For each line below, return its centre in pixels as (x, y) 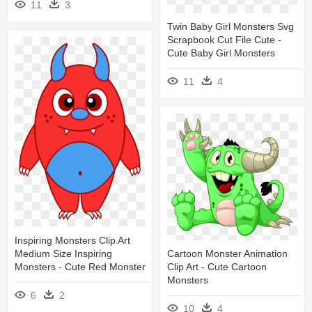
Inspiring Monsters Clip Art (72, 240)
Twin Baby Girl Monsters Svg (231, 27)
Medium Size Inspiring (63, 253)
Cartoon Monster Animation (227, 254)
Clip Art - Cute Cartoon (217, 267)
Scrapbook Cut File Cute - (224, 40)
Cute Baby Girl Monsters (221, 53)
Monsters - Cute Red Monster (80, 266)
